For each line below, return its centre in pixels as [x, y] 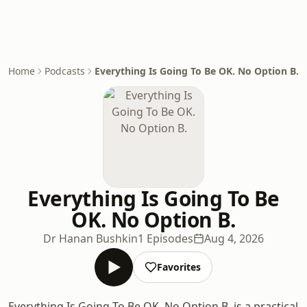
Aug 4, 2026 [234, 238]
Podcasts [65, 71]
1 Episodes [165, 238]
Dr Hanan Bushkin [90, 238]
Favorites [179, 267]
